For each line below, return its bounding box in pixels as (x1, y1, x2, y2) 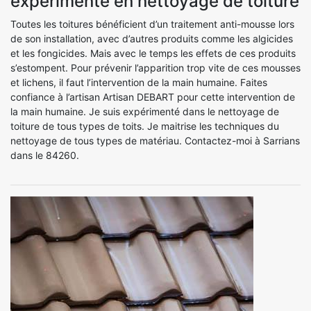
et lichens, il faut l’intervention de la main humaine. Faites (10, 76, 267, 88)
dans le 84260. (10, 149, 79, 161)
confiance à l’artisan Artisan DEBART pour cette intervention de (10, 90, 295, 103)
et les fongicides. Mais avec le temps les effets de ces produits (10, 47, 296, 59)
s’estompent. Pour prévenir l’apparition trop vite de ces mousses (10, 61, 301, 74)
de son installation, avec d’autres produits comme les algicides (10, 32, 293, 44)
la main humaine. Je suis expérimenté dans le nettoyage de (10, 105, 279, 117)
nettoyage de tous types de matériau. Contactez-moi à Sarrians (10, 134, 300, 146)
